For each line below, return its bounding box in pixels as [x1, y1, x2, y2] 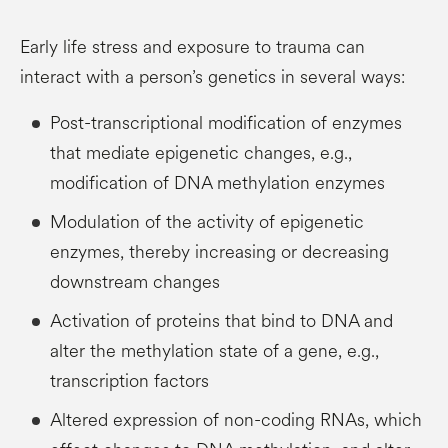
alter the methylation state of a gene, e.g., [50, 338, 379, 365]
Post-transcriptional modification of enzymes [50, 110, 402, 137]
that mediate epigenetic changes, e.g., [50, 140, 352, 167]
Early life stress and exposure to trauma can [20, 34, 365, 61]
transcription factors [50, 368, 209, 395]
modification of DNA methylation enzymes [50, 170, 385, 197]
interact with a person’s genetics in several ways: [20, 64, 405, 91]
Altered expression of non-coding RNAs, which [50, 407, 422, 434]
